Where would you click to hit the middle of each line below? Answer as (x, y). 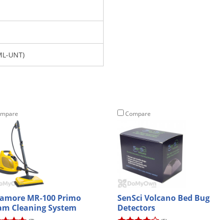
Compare (137, 113)
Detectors (136, 207)
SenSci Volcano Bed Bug (164, 198)
